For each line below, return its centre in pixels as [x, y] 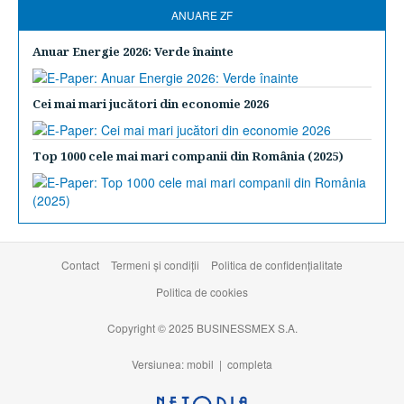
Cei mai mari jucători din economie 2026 [151, 104]
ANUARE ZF [202, 15]
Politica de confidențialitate [277, 265]
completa [250, 364]
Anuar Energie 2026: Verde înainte [133, 51]
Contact [80, 265]
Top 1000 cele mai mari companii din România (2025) [188, 156]
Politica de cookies [202, 292]
